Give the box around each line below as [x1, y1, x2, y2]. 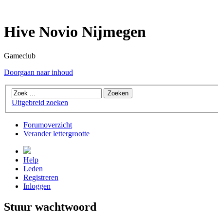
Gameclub [4, 51, 36, 60]
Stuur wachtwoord [4, 200, 96, 214]
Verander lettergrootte [23, 129, 90, 138]
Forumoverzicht [23, 121, 72, 129]
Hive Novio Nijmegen [4, 23, 146, 41]
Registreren [23, 173, 58, 182]
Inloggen [23, 182, 51, 191]
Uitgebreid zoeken [12, 98, 68, 107]
